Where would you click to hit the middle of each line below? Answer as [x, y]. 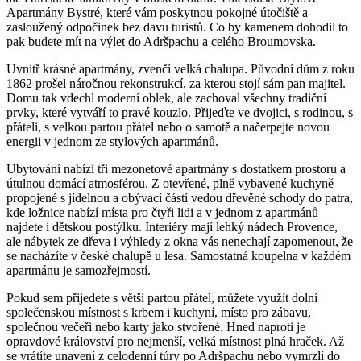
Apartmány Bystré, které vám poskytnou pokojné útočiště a [157, 13]
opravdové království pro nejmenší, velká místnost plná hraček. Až [175, 342]
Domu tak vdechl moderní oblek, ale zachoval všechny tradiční [166, 98]
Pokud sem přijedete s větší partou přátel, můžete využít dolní [162, 298]
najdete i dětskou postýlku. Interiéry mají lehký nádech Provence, [172, 227]
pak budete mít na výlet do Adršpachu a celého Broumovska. [161, 42]
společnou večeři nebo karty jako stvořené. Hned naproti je [156, 327]
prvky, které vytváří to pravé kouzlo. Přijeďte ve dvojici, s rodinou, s [180, 113]
